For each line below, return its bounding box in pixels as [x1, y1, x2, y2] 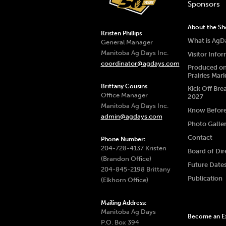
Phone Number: [100, 135, 145, 143]
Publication [187, 175, 222, 182]
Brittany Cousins [100, 82, 147, 90]
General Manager [100, 38, 153, 46]
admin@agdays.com [100, 112, 162, 120]
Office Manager [100, 91, 148, 99]
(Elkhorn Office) [100, 176, 148, 184]
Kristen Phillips [100, 29, 142, 37]
